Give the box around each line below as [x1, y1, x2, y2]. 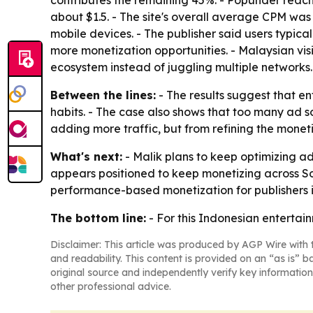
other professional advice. [50, 280, 171, 293]
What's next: [50, 150, 122, 163]
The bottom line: [50, 211, 146, 225]
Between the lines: [50, 88, 156, 102]
